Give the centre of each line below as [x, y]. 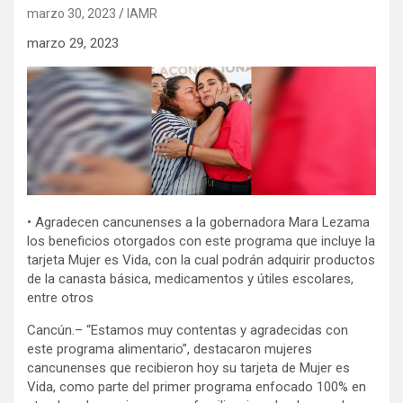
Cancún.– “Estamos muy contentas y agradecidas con [188, 330]
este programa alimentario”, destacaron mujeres [170, 349]
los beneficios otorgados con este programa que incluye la [201, 241]
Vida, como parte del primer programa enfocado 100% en [197, 386]
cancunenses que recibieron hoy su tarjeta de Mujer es [188, 367]
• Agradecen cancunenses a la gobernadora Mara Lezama [198, 222]
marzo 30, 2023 [72, 13]
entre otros [60, 297]
